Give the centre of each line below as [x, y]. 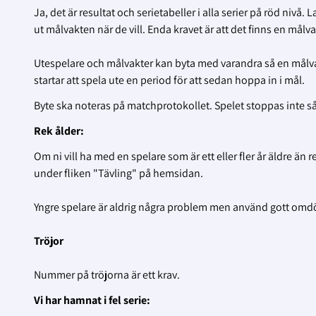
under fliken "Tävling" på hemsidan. [119, 174]
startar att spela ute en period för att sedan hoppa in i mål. [169, 80]
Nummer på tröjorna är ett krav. [107, 275]
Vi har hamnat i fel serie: [92, 300]
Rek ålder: [59, 131]
